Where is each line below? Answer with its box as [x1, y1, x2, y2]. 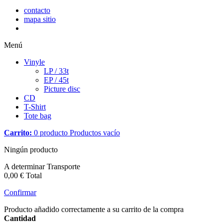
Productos [70, 128, 101, 137]
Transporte [47, 162, 80, 171]
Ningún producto [4, 145, 58, 154]
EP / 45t [44, 76, 69, 84]
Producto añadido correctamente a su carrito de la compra [4, 205, 184, 214]
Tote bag [24, 111, 51, 120]
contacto [24, 6, 50, 14]
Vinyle [24, 58, 45, 66]
